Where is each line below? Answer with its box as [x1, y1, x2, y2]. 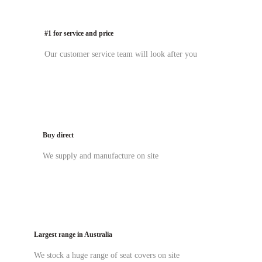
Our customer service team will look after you [44, 50, 197, 59]
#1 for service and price [44, 30, 113, 38]
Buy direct [43, 131, 74, 139]
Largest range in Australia [34, 231, 112, 239]
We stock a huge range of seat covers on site [34, 251, 180, 260]
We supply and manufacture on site [43, 151, 158, 160]
